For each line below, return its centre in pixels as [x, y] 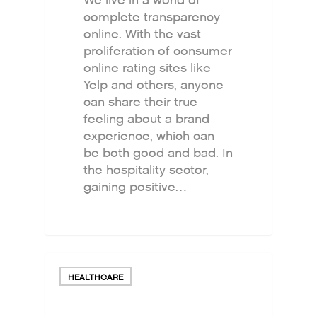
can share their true [141, 103]
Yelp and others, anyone [154, 86]
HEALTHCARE [96, 277]
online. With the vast [143, 35]
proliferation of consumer [158, 52]
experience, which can [149, 137]
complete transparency [152, 18]
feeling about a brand [147, 120]
